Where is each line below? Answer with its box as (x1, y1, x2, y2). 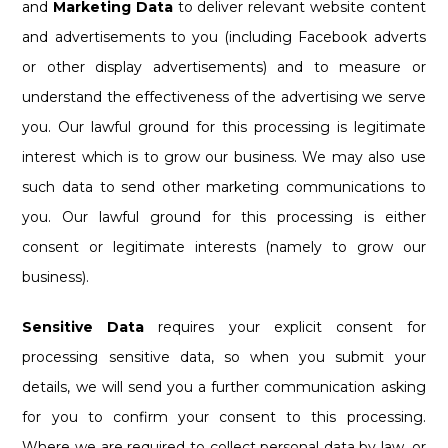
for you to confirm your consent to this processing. (22, 407, 426, 426)
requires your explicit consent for (144, 317, 426, 336)
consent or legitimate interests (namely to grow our (22, 237, 426, 256)
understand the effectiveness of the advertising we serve (22, 87, 426, 106)
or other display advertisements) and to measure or (22, 57, 426, 76)
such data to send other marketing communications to (22, 177, 426, 196)
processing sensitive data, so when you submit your (22, 347, 426, 366)
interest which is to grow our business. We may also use (22, 147, 426, 166)
